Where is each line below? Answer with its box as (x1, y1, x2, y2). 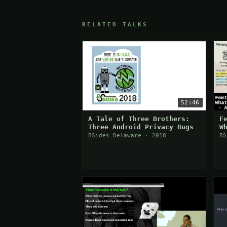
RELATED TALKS (82, 21, 148, 28)
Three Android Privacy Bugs (88, 123, 194, 131)
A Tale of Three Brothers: (88, 115, 190, 123)
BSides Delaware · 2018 (88, 132, 167, 139)
